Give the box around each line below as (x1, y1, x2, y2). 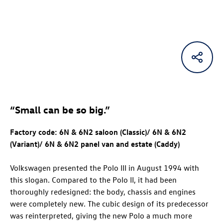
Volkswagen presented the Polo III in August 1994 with (10, 163, 199, 173)
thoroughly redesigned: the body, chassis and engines (10, 187, 196, 197)
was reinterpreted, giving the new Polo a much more (10, 211, 192, 221)
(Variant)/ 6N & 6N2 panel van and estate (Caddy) (10, 139, 180, 149)
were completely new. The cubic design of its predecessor (10, 199, 209, 209)
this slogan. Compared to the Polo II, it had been (10, 175, 177, 185)
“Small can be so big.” (10, 103, 110, 116)
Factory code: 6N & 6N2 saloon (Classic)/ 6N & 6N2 (10, 127, 186, 137)
